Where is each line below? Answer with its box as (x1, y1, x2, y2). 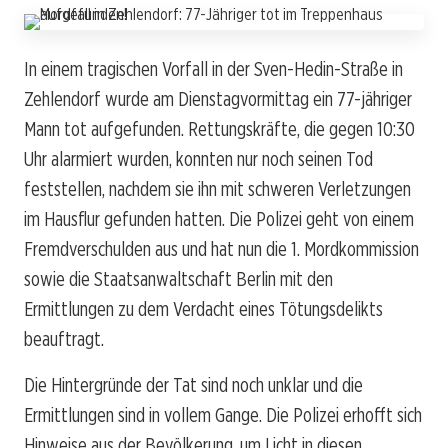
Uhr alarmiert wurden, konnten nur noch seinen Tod (24, 146, 373, 171)
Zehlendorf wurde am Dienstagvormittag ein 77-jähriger (24, 86, 412, 111)
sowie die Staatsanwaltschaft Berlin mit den (24, 266, 333, 291)
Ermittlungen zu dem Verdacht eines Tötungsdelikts (24, 296, 383, 321)
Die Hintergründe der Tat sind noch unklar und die (24, 372, 363, 397)
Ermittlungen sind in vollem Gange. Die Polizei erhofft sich (24, 402, 422, 427)
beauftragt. (24, 326, 104, 351)
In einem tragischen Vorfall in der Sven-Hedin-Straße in (24, 56, 403, 81)
